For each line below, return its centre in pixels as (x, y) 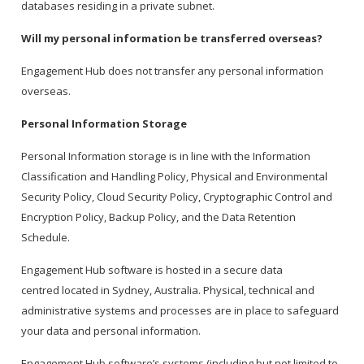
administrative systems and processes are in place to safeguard (180, 311)
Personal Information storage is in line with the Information (166, 156)
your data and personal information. (113, 331)
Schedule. (47, 238)
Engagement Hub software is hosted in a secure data (152, 270)
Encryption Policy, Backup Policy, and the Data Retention (159, 217)
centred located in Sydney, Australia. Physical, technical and (168, 290)
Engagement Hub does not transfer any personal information (173, 71)
